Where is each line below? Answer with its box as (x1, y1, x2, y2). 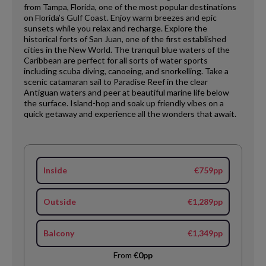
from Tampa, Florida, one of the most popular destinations (24, 1, 236, 12)
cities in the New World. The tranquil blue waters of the (24, 44, 230, 55)
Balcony (43, 227, 74, 238)
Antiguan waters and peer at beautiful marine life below (24, 87, 229, 97)
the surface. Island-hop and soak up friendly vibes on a (24, 97, 224, 108)
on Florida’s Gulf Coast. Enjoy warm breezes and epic (24, 12, 217, 23)
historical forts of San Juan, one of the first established (24, 33, 226, 44)
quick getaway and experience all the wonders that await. (24, 108, 236, 119)
